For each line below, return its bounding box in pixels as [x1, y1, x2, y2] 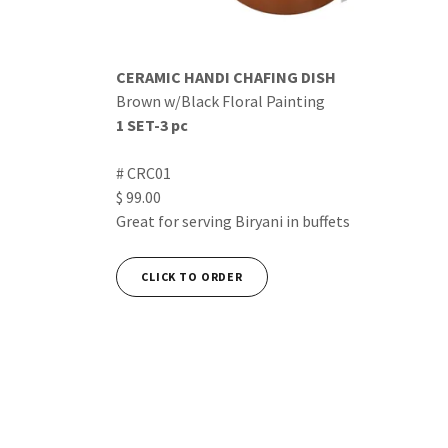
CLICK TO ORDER [141, 269, 243, 285]
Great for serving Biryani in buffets [116, 210, 350, 231]
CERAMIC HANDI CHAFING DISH [116, 66, 342, 87]
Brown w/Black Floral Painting [116, 90, 328, 111]
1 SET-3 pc [116, 114, 191, 135]
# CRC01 [116, 162, 171, 183]
